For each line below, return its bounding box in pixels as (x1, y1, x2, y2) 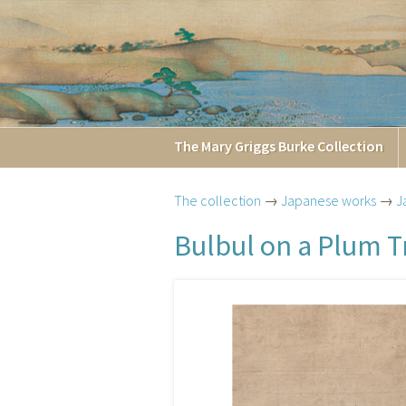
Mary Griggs (201, 137, 275, 155)
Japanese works (281, 191, 376, 209)
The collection (174, 191, 261, 209)
